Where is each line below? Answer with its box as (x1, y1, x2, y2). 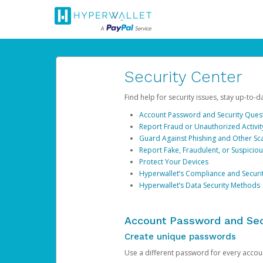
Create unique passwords (124, 231, 236, 242)
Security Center (124, 68, 242, 86)
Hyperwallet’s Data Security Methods (139, 180, 260, 190)
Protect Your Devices (139, 157, 208, 167)
